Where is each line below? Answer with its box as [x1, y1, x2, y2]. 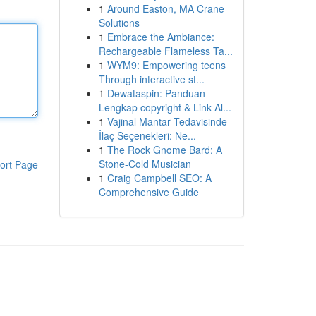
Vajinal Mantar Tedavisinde [107, 114, 227, 128]
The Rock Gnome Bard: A [107, 142, 222, 157]
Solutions [98, 16, 140, 30]
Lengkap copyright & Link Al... [98, 100, 231, 114]
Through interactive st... [98, 72, 205, 86]
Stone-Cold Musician [98, 157, 191, 171]
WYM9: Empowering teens [107, 58, 226, 72]
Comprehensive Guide [98, 185, 199, 199]
